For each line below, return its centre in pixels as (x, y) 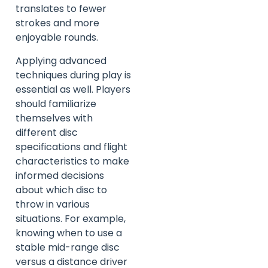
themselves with (54, 118)
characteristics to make (72, 161)
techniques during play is (73, 75)
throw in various (53, 204)
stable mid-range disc (68, 247)
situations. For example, (71, 218)
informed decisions (60, 175)
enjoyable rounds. (57, 38)
